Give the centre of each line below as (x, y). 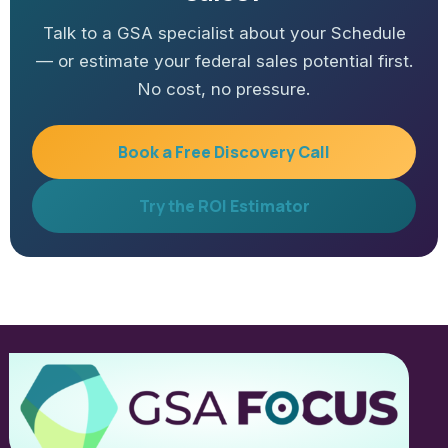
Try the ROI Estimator (224, 206)
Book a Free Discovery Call (224, 152)
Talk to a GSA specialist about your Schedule (224, 33)
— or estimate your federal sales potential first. (224, 61)
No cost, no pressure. (224, 89)
